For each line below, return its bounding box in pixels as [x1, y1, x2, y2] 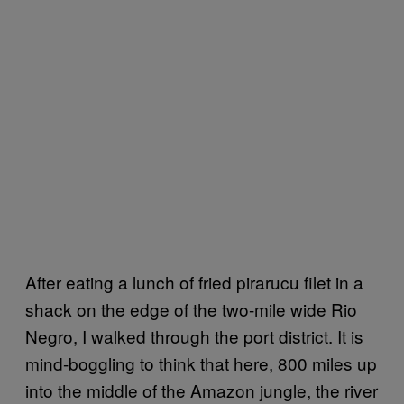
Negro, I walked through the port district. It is [25, 324, 363, 348]
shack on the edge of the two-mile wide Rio [25, 297, 357, 321]
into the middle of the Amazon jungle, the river [25, 378, 378, 402]
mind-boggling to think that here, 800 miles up [25, 351, 377, 375]
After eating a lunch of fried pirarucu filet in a [25, 270, 363, 294]
